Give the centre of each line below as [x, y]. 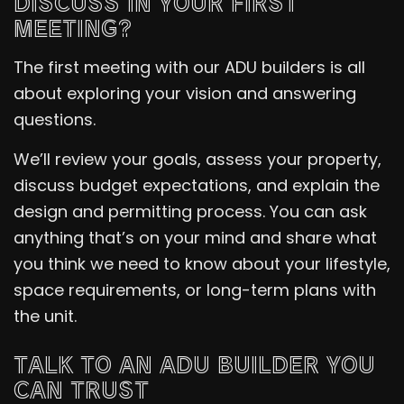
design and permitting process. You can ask [190, 212]
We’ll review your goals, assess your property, [197, 160]
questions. [55, 120]
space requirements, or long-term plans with [195, 290]
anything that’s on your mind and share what [195, 238]
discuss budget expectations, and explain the [197, 186]
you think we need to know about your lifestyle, [202, 264]
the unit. [45, 317]
